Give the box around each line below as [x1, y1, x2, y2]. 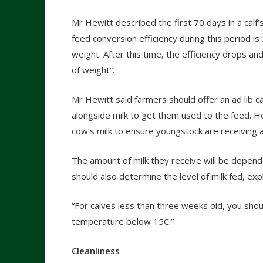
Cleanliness [72, 245, 120, 257]
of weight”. [72, 64, 114, 76]
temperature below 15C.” [72, 215, 174, 228]
